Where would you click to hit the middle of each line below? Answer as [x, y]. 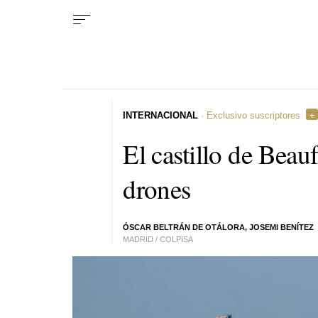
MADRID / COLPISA [158, 239]
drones [157, 188]
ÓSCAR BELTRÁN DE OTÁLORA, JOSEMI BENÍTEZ [219, 227]
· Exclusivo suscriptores [250, 115]
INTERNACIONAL [161, 115]
